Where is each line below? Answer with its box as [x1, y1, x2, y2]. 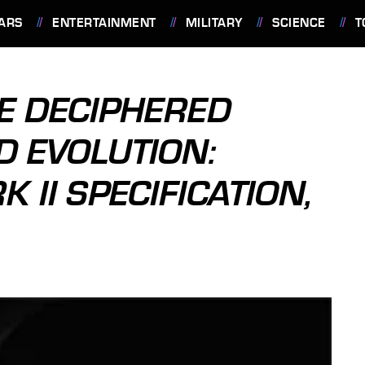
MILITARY [185, 15, 243, 30]
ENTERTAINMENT [52, 15, 156, 30]
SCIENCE [272, 15, 326, 30]
